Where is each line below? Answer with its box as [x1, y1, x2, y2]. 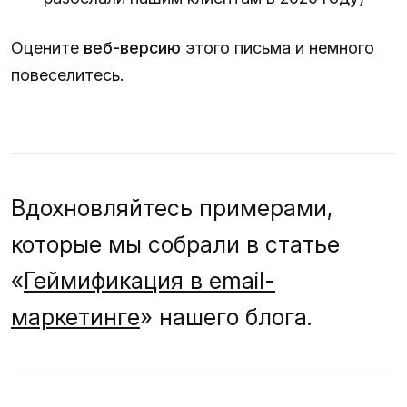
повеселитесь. [11, 65, 124, 84]
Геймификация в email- [24, 266, 275, 294]
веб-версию [84, 37, 181, 57]
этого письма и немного [181, 37, 374, 57]
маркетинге [11, 303, 140, 331]
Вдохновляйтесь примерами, [11, 194, 333, 222]
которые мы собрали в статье [11, 230, 340, 258]
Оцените [11, 37, 84, 57]
